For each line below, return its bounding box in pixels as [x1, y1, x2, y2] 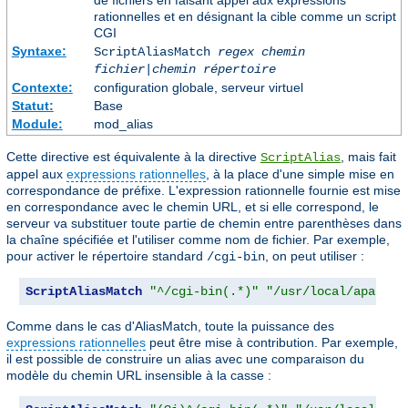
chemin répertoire [151, 62, 276, 77]
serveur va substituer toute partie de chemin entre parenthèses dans [6, 216, 402, 231]
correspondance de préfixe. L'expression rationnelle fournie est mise [6, 183, 401, 199]
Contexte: [11, 80, 73, 96]
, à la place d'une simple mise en [206, 167, 394, 182]
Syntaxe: [11, 44, 66, 59]
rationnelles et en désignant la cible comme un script [93, 9, 396, 25]
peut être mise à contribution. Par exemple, [146, 335, 398, 351]
